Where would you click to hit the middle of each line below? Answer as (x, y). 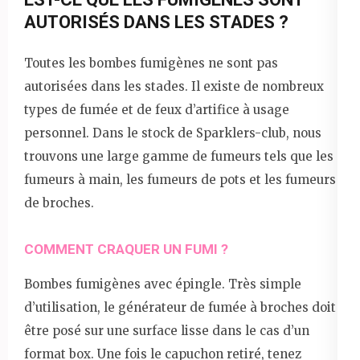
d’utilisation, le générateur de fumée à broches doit (180, 308)
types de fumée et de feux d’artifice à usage (157, 110)
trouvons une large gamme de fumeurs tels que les (179, 157)
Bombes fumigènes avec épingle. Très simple (163, 284)
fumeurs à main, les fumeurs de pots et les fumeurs (180, 180)
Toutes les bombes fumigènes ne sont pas (151, 63)
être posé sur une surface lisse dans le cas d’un (167, 331)
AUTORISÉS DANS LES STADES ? (156, 22)
